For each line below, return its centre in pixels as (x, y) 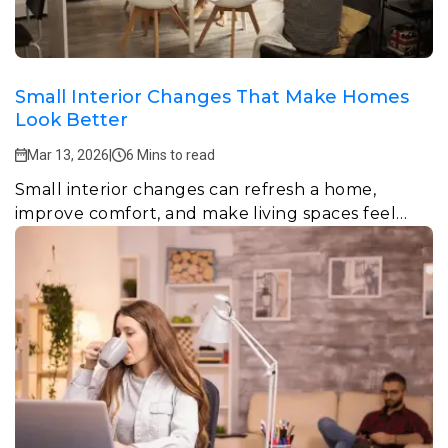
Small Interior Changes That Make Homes (212, 96)
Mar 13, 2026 (68, 154)
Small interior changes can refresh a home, (196, 189)
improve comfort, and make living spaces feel (206, 213)
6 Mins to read (170, 154)
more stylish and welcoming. (134, 237)
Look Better (71, 119)
